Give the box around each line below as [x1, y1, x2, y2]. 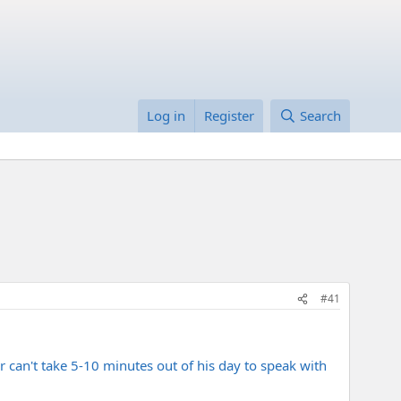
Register [204, 107, 255, 125]
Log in [147, 107, 186, 125]
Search [300, 107, 341, 125]
